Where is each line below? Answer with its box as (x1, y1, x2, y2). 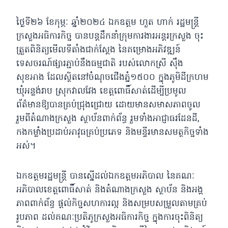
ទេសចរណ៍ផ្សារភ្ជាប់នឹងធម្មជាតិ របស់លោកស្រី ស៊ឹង (16, 57, 183, 70)
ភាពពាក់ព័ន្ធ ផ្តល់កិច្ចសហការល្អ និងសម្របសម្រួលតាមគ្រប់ (16, 197, 207, 210)
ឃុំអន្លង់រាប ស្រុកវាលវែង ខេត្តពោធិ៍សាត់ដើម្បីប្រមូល (16, 84, 186, 98)
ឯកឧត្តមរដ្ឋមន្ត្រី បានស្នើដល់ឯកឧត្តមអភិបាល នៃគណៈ (16, 169, 194, 183)
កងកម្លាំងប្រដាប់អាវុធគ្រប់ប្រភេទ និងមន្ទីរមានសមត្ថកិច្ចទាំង (16, 126, 209, 139)
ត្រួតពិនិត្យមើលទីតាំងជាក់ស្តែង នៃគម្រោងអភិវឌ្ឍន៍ (16, 43, 181, 56)
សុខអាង (16, 71, 47, 84)
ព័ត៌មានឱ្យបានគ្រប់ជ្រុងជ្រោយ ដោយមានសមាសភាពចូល (16, 98, 201, 111)
